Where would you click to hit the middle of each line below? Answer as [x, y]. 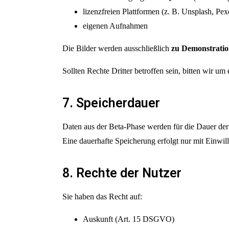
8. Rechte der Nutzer [122, 173]
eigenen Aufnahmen [115, 26]
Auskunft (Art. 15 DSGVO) [129, 219]
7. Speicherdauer [111, 103]
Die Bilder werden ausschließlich [117, 48]
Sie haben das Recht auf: [102, 197]
